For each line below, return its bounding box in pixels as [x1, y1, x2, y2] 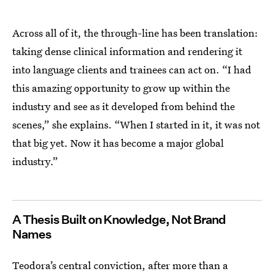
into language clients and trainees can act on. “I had [12, 62, 251, 76]
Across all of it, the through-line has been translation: [12, 25, 258, 40]
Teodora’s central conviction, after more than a [12, 257, 228, 272]
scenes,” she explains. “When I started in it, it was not [12, 117, 260, 131]
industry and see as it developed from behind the [12, 98, 235, 113]
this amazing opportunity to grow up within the [12, 80, 230, 95]
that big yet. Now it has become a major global [12, 135, 224, 150]
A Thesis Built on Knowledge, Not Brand [12, 212, 226, 227]
